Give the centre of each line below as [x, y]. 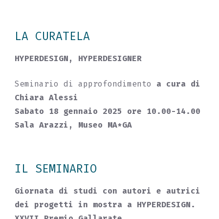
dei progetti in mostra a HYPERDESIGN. [105, 205]
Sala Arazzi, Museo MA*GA [73, 125]
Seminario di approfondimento [86, 84]
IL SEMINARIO [56, 169]
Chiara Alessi [46, 98]
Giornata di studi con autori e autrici [108, 191]
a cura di [178, 84]
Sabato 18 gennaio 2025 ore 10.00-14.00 [108, 111]
